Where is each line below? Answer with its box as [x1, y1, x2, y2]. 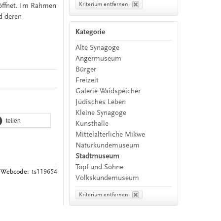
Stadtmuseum [75, 151, 120, 160]
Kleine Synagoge [75, 108, 127, 117]
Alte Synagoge [75, 43, 120, 52]
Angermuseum [75, 54, 122, 63]
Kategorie [75, 28, 106, 37]
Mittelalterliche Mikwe [75, 130, 146, 139]
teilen [5, 117, 21, 124]
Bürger [75, 65, 97, 74]
